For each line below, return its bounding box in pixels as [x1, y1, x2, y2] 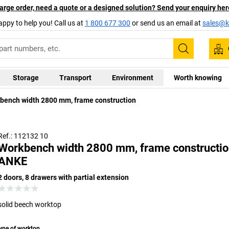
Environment [111, 73, 153, 82]
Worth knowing [173, 73, 222, 82]
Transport [59, 73, 91, 82]
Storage [12, 73, 39, 82]
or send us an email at [130, 18, 202, 27]
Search [182, 49, 215, 62]
